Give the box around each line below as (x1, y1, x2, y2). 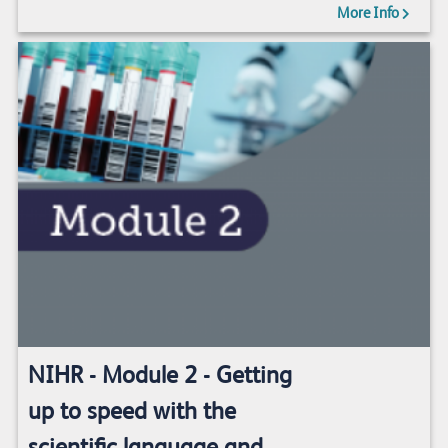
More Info (336, 4, 402, 23)
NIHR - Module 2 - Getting (27, 361, 292, 390)
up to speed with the (27, 397, 236, 426)
